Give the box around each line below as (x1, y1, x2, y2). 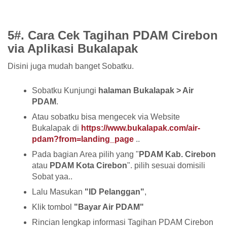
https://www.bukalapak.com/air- (81, 124, 200, 133)
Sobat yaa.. (32, 172, 72, 181)
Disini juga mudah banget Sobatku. (8, 62, 134, 71)
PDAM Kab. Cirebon (139, 150, 216, 159)
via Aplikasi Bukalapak (8, 41, 138, 55)
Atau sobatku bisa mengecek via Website (32, 112, 180, 122)
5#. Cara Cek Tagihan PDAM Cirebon (8, 28, 218, 42)
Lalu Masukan (32, 187, 85, 197)
